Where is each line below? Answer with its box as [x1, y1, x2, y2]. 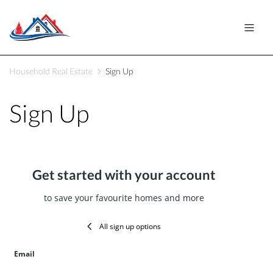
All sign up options [99, 221, 161, 232]
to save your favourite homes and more [43, 192, 204, 204]
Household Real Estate [9, 66, 93, 77]
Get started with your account [32, 166, 216, 183]
